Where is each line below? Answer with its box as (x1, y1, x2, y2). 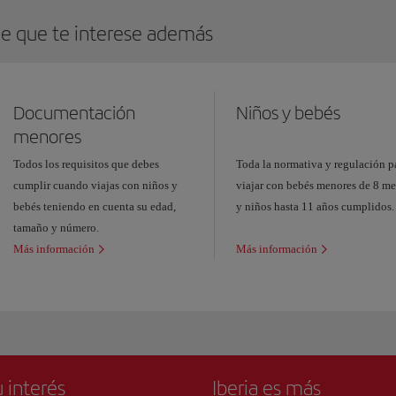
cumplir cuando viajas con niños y (13, 179, 179, 193)
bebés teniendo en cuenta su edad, (13, 200, 177, 214)
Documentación (13, 101, 136, 124)
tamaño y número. (13, 221, 100, 235)
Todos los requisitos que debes (13, 157, 160, 171)
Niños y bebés (236, 101, 341, 124)
